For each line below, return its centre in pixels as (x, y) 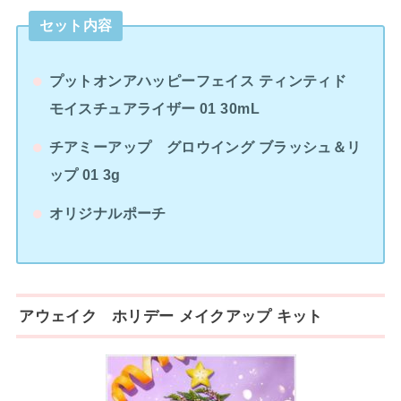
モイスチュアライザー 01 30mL (154, 109)
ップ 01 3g (85, 174)
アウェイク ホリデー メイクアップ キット (171, 316)
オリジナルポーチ (107, 213)
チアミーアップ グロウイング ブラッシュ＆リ (205, 146)
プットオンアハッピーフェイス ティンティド (205, 81)
